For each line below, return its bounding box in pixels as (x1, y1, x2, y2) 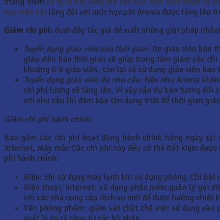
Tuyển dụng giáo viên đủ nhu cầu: (24, 75, 142, 85)
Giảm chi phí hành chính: (4, 113, 92, 124)
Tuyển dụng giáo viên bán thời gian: (24, 44, 150, 55)
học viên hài (4, 6, 49, 17)
